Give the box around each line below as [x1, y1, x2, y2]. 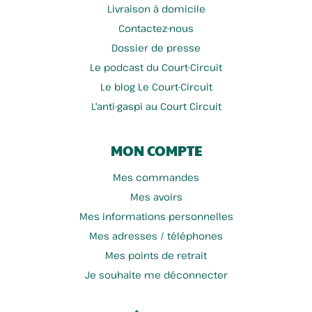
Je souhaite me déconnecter [84, 267, 228, 281]
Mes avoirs [130, 189, 182, 203]
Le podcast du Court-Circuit [90, 60, 222, 74]
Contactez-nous [118, 21, 194, 35]
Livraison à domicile [107, 1, 205, 15]
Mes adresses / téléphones [89, 228, 223, 242]
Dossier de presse [111, 40, 201, 54]
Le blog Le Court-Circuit [100, 79, 212, 93]
